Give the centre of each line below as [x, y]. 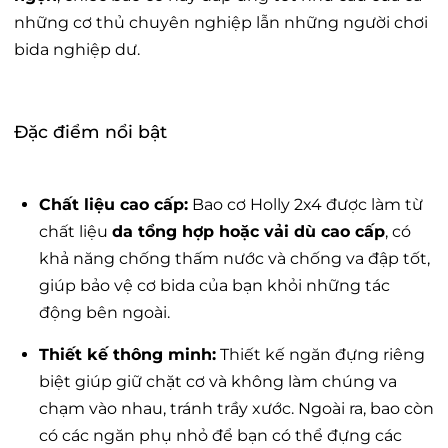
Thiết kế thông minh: [127, 354]
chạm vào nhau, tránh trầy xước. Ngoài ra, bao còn [236, 408]
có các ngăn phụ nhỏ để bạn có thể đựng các [220, 435]
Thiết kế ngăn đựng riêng [320, 354]
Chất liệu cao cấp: [113, 204]
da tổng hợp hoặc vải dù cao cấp [248, 231]
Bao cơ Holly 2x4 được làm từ [305, 204]
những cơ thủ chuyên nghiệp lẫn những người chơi [221, 22]
